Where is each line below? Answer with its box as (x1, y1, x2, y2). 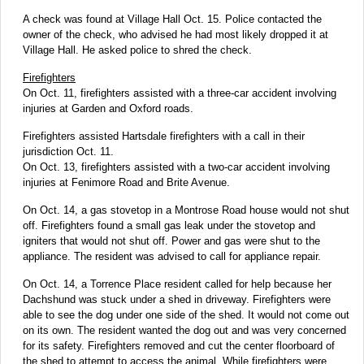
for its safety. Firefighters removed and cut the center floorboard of (23, 339, 335, 352)
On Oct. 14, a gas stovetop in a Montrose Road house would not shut (23, 203, 349, 216)
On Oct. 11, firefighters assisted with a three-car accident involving (23, 86, 336, 99)
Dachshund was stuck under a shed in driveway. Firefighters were (23, 292, 331, 305)
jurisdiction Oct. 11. (23, 145, 114, 158)
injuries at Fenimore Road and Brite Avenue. (23, 175, 230, 188)
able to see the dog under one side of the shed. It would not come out (23, 308, 349, 321)
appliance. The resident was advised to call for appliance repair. (23, 249, 321, 262)
